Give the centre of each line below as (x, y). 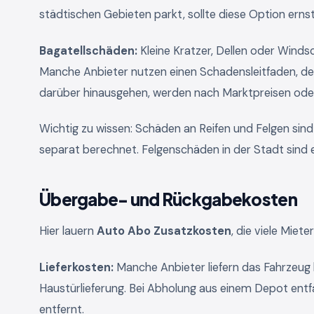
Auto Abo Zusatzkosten (164, 231)
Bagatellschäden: (88, 50)
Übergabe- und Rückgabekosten (168, 199)
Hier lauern (68, 231)
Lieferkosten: (76, 267)
